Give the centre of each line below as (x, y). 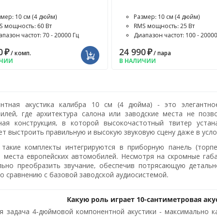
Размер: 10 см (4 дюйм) (167, 17)
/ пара (161, 53)
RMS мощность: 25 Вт (164, 26)
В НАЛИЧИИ (137, 61)
